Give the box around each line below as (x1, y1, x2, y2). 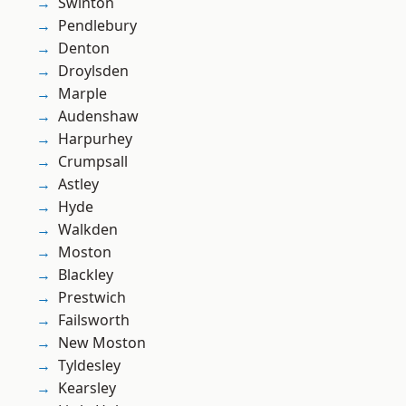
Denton (58, 38, 110, 59)
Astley (58, 174, 99, 195)
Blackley (58, 265, 113, 285)
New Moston (58, 333, 146, 353)
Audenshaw (58, 106, 139, 127)
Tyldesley (58, 355, 121, 376)
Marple (58, 83, 107, 104)
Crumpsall (58, 151, 128, 172)
